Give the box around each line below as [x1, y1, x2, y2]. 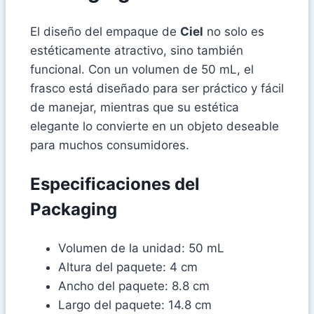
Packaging [30, 199, 117, 220]
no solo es [203, 25, 264, 39]
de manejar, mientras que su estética [30, 100, 239, 115]
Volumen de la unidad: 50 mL [58, 241, 224, 256]
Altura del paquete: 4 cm [58, 260, 198, 275]
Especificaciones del [30, 174, 200, 195]
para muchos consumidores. [30, 138, 189, 153]
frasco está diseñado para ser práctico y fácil [30, 81, 284, 96]
